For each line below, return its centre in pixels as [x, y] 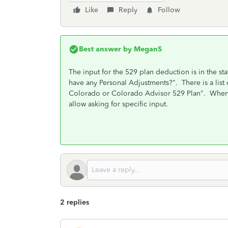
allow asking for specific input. [120, 104]
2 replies [75, 202]
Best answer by [105, 49]
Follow [169, 10]
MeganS [147, 49]
